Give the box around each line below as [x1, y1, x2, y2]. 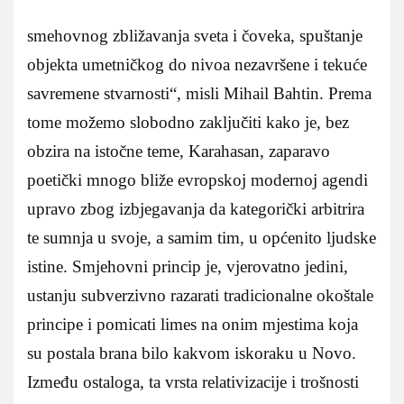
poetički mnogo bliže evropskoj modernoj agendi [27, 170, 368, 189]
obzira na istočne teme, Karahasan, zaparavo [27, 141, 330, 161]
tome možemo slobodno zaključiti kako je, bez [27, 112, 349, 132]
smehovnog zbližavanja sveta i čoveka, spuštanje [27, 25, 363, 45]
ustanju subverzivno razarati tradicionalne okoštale [27, 285, 373, 305]
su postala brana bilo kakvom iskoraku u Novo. [27, 343, 356, 363]
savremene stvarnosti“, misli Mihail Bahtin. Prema [27, 83, 372, 103]
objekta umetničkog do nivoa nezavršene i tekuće [27, 54, 367, 74]
